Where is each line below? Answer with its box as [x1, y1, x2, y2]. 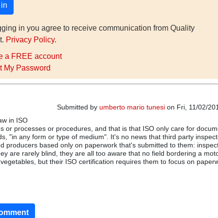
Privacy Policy [5, 36, 54, 44]
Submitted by [56, 103, 99, 111]
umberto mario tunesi [99, 103, 165, 111]
